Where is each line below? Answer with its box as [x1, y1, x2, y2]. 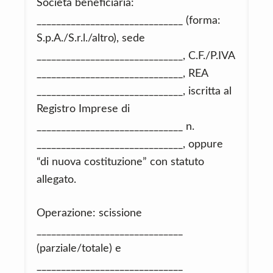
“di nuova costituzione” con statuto [37, 157, 204, 168]
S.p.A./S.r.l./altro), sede [37, 33, 145, 44]
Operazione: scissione [37, 208, 142, 219]
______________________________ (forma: [37, 15, 221, 26]
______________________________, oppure [37, 139, 223, 150]
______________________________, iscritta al [37, 86, 232, 97]
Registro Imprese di [37, 104, 130, 115]
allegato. [37, 174, 76, 185]
